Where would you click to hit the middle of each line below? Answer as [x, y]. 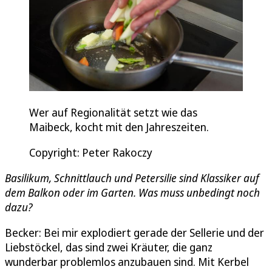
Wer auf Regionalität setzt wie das [113, 113]
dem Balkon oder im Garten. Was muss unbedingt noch [132, 193]
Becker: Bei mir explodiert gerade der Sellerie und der [134, 233]
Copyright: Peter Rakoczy [91, 153]
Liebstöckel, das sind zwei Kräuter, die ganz [109, 247]
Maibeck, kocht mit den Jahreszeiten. [119, 127]
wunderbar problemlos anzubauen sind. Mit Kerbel [127, 262]
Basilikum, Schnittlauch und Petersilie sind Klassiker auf [132, 178]
